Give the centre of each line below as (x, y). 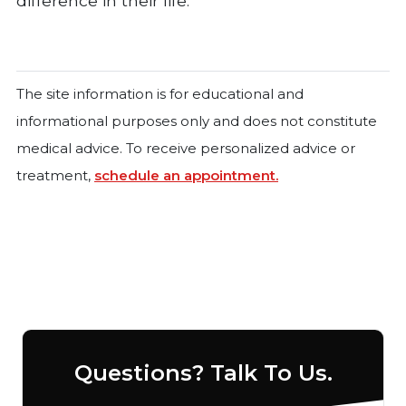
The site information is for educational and (160, 93)
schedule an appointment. (186, 175)
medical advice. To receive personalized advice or (186, 148)
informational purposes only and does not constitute (197, 121)
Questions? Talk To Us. (203, 372)
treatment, (55, 175)
